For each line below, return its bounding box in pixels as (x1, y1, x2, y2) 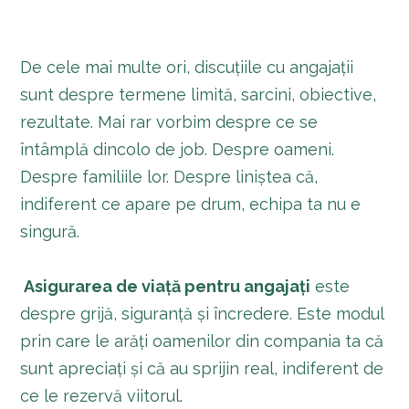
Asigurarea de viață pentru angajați (24, 276, 311, 296)
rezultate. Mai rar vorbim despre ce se (20, 111, 319, 131)
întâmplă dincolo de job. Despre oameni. (20, 139, 335, 159)
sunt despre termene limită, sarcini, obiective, (20, 84, 377, 104)
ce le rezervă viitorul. (20, 385, 184, 405)
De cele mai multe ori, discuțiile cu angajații (20, 57, 354, 77)
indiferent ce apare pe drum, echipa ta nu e (20, 194, 362, 214)
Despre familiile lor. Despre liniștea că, (20, 166, 319, 186)
